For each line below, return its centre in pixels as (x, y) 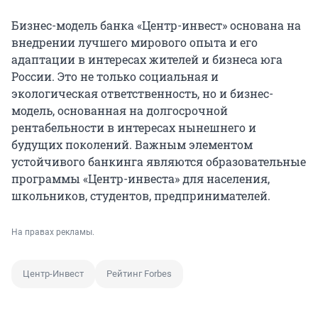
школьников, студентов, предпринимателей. (141, 195)
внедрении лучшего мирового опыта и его (135, 42)
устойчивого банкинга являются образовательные (159, 161)
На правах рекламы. (53, 232)
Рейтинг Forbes (139, 273)
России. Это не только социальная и (115, 76)
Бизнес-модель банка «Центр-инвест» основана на (156, 25)
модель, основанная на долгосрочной (120, 110)
